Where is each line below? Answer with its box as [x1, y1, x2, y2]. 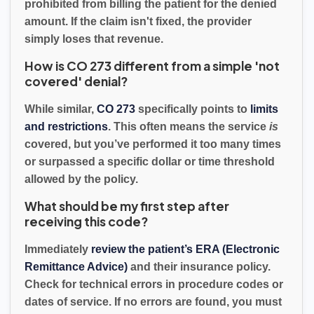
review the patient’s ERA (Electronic [91, 243, 280, 255]
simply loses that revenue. [25, 32, 163, 45]
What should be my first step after [25, 198, 229, 214]
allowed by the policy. [25, 172, 138, 185]
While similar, [25, 102, 97, 115]
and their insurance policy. [128, 260, 271, 273]
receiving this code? [25, 213, 148, 229]
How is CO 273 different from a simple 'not [25, 57, 280, 74]
